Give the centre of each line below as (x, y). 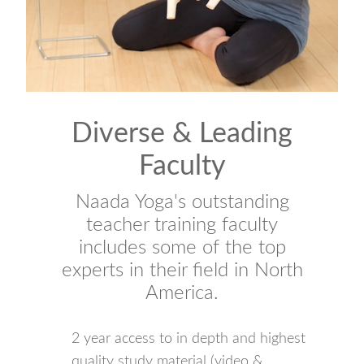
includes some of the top (182, 248)
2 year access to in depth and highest (188, 338)
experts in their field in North (182, 271)
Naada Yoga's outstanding (182, 202)
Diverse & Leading (182, 134)
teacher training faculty (182, 225)
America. (182, 293)
